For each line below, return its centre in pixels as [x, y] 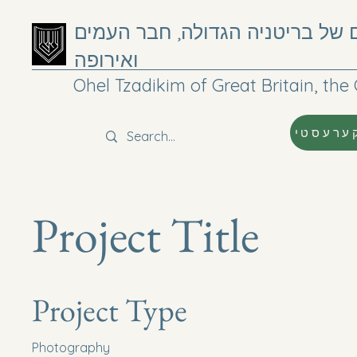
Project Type [110, 310]
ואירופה [106, 59]
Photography [71, 347]
